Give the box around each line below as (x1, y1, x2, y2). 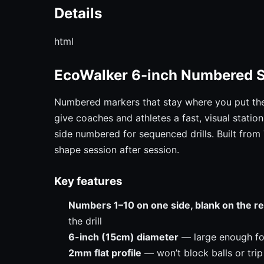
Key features (54, 174, 123, 189)
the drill (68, 215, 102, 227)
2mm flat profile (68, 247, 141, 259)
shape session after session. (54, 144, 179, 156)
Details (54, 5, 102, 22)
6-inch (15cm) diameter (68, 231, 179, 243)
